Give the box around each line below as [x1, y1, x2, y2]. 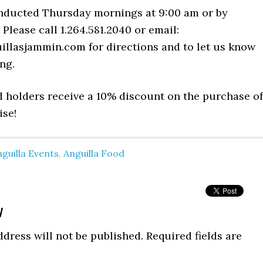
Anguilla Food [63, 147, 124, 159]
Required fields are [146, 228, 242, 242]
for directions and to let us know [86, 39, 255, 53]
